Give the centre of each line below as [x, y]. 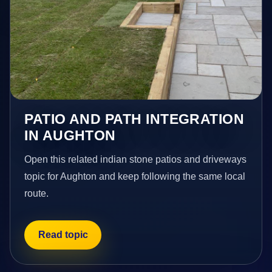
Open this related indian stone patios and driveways [136, 159]
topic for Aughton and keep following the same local [135, 176]
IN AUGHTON [70, 135]
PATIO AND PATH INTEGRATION [134, 119]
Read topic [63, 235]
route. [37, 193]
